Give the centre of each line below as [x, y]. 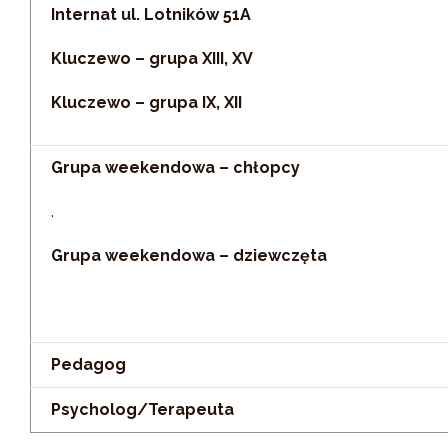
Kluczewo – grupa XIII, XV [152, 58]
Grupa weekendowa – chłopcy [175, 167]
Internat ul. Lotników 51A [151, 14]
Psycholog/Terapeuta [142, 409]
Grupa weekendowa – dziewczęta [189, 255]
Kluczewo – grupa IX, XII [146, 102]
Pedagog [88, 364]
